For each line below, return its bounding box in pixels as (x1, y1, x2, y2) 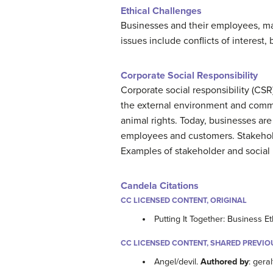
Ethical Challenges (121, 5, 202, 17)
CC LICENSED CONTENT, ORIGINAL (121, 196, 247, 205)
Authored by (200, 257, 249, 268)
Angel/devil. (154, 257, 201, 268)
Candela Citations (121, 180, 199, 192)
